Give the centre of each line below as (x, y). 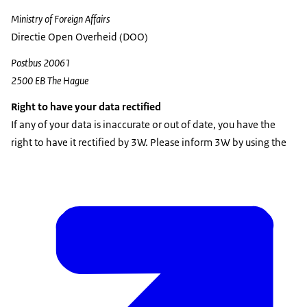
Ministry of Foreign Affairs (60, 19)
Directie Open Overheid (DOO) (79, 36)
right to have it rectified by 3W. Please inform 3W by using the (149, 142)
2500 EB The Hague (50, 80)
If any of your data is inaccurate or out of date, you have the (143, 124)
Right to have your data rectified (86, 106)
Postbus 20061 (41, 62)
